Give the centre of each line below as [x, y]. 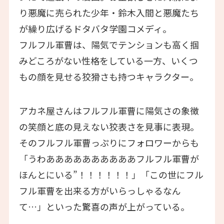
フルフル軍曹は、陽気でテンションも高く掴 [109, 44]
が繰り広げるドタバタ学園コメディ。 [95, 28]
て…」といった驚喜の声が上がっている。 [104, 206]
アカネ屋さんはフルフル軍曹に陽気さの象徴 [109, 110]
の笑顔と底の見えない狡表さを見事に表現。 [109, 126]
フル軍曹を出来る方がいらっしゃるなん [100, 190]
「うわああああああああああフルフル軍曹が [109, 158]
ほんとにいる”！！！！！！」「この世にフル [111, 174]
